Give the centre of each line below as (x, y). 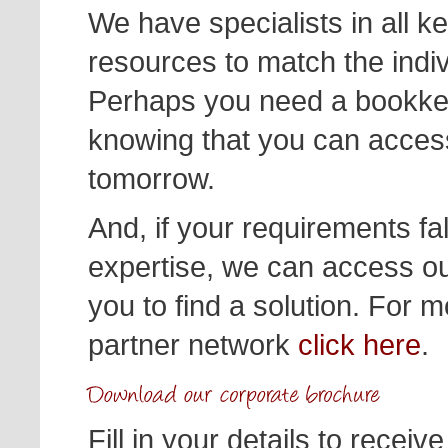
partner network (193, 345)
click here (359, 345)
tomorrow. (151, 179)
